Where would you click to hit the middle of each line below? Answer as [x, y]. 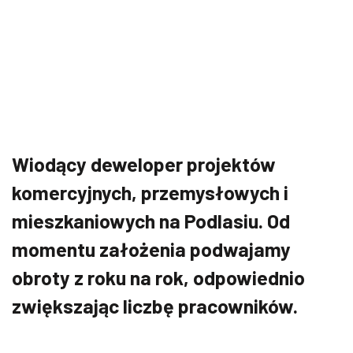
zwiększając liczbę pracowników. [155, 306]
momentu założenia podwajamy [151, 249]
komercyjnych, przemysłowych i [150, 192]
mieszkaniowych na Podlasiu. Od [151, 221]
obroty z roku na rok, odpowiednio [158, 277]
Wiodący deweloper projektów [144, 164]
